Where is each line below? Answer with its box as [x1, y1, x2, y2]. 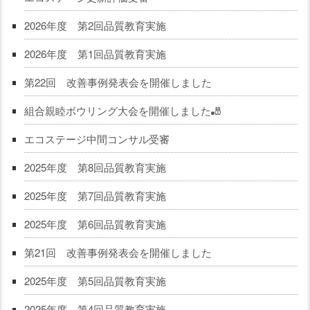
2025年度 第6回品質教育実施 [24, 216, 166, 231]
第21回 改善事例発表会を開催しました [24, 244, 212, 259]
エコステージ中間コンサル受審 [24, 131, 170, 146]
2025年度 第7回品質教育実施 [24, 188, 166, 203]
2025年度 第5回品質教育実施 [24, 273, 166, 288]
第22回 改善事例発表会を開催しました [24, 74, 212, 89]
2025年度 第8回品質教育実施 [24, 159, 166, 174]
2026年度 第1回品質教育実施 [24, 46, 166, 61]
